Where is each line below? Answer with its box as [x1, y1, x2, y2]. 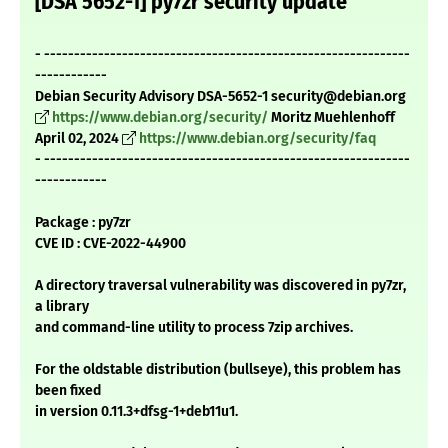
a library [35, 298, 89, 316]
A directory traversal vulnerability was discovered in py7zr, [35, 277, 406, 295]
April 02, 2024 [35, 130, 122, 148]
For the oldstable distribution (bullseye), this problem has [35, 361, 401, 379]
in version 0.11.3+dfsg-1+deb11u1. [35, 403, 238, 421]
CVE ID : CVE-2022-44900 [35, 235, 186, 253]
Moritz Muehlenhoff [268, 109, 395, 127]
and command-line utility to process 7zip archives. [35, 319, 353, 337]
